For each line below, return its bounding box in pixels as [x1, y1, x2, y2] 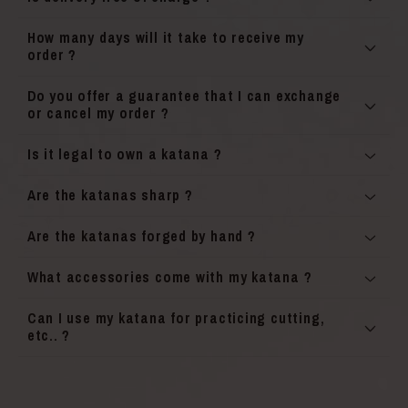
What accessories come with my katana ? [26, 268, 312, 288]
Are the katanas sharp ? [26, 186, 193, 206]
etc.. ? [26, 326, 71, 346]
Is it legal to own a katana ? [26, 145, 222, 165]
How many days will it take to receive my [26, 28, 304, 48]
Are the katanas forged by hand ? [26, 227, 256, 247]
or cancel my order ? [26, 104, 169, 124]
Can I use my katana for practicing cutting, [26, 309, 325, 329]
